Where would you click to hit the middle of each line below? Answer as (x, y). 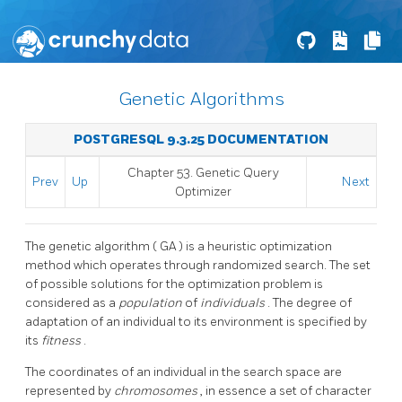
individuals (234, 302)
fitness (62, 340)
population (152, 302)
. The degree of (310, 302)
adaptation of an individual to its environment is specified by (196, 321)
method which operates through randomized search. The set (198, 265)
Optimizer (203, 192)
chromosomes (157, 390)
